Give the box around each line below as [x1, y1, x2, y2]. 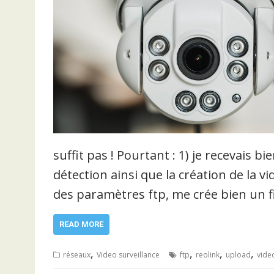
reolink [196, 249, 220, 260]
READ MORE [59, 219, 103, 229]
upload [226, 249, 251, 260]
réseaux [63, 249, 91, 260]
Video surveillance [97, 249, 160, 260]
